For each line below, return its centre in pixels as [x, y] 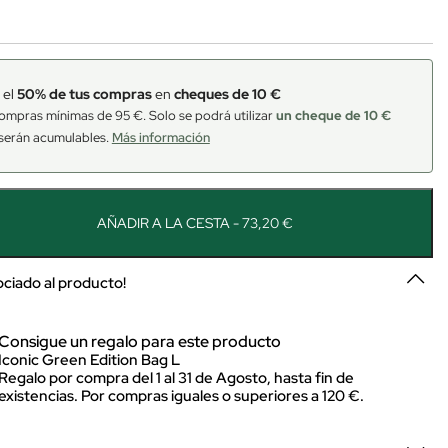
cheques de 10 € [227, 94]
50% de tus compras [84, 94]
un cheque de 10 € [333, 115]
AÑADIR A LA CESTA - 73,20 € [195, 223]
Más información [160, 137]
